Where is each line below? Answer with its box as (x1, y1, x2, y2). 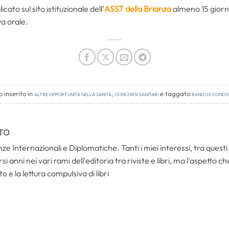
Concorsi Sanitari (115, 89, 158, 98)
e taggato (158, 89, 192, 98)
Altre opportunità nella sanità (34, 89, 111, 98)
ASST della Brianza (104, 4, 171, 14)
